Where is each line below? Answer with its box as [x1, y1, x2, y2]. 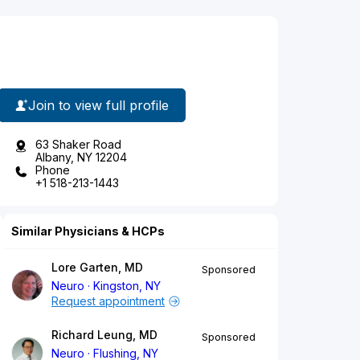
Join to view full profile [28, 96, 169, 113]
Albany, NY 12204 [35, 150, 127, 165]
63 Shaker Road [35, 137, 121, 152]
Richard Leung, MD [51, 328, 157, 342]
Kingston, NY [93, 279, 162, 293]
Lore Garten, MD [51, 260, 143, 275]
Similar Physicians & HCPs [11, 224, 165, 239]
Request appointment [51, 294, 165, 309]
